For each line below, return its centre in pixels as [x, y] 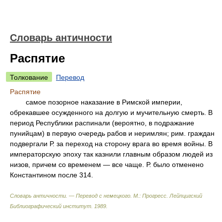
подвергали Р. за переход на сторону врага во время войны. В [111, 144]
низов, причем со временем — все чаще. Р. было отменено [107, 165]
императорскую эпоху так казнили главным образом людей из [111, 154]
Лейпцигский [186, 196]
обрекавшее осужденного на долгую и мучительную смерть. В [111, 112]
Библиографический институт [51, 206]
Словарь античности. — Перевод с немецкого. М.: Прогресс [88, 196]
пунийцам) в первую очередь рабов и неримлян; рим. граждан [112, 133]
